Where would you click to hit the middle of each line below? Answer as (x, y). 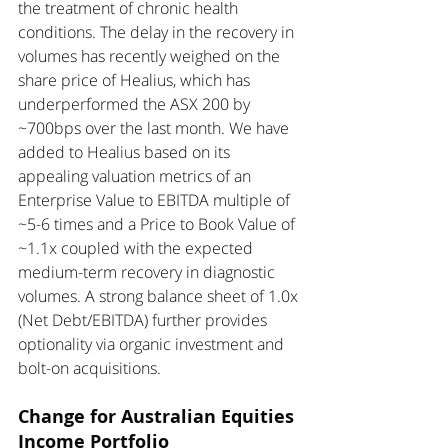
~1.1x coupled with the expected (137, 248)
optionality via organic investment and (153, 344)
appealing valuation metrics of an (136, 176)
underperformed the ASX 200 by (136, 104)
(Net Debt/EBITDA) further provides (144, 320)
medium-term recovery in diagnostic (148, 272)
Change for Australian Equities (158, 417)
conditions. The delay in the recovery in (158, 32)
